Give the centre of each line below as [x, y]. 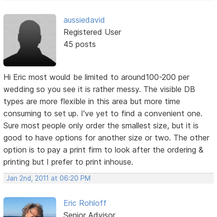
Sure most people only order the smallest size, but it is [101, 126]
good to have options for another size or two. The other [107, 138]
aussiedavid [84, 20]
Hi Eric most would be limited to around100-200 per [97, 77]
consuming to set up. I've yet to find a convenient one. [103, 114]
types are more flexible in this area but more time [92, 101]
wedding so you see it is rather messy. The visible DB [100, 89]
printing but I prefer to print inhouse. [69, 162]
